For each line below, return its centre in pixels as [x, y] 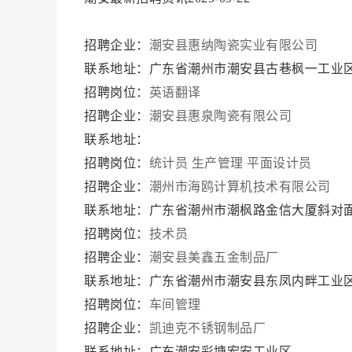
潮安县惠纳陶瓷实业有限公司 [235, 45]
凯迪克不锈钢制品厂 [209, 328]
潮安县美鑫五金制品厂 [215, 257]
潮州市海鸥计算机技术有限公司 [241, 187]
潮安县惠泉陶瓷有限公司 [222, 116]
